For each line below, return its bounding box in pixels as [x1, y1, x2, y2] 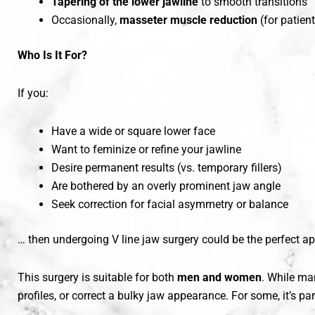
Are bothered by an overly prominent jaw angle [51, 179, 281, 193]
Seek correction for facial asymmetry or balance [51, 198, 288, 212]
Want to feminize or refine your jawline [51, 143, 241, 157]
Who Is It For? [18, 49, 87, 63]
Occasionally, [51, 13, 120, 27]
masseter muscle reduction [120, 13, 257, 27]
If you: [18, 86, 49, 101]
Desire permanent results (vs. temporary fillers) [51, 161, 282, 175]
